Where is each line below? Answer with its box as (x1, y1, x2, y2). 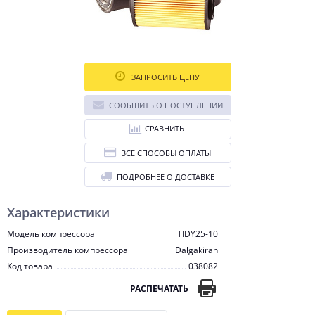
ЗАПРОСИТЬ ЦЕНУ (129, 72, 200, 82)
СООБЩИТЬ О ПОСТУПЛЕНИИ (108, 100, 223, 110)
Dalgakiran (175, 244, 218, 256)
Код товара (7, 260, 53, 272)
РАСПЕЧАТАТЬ (130, 282, 188, 295)
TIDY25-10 (177, 228, 218, 240)
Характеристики (7, 204, 110, 221)
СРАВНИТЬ (144, 123, 184, 134)
